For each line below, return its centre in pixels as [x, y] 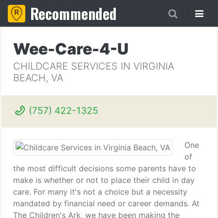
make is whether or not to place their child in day [104, 180]
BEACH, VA [38, 78]
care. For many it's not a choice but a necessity [100, 192]
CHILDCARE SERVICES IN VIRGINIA [94, 66]
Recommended [73, 13]
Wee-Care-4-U [71, 49]
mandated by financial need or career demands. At [106, 203]
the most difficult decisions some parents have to [105, 168]
